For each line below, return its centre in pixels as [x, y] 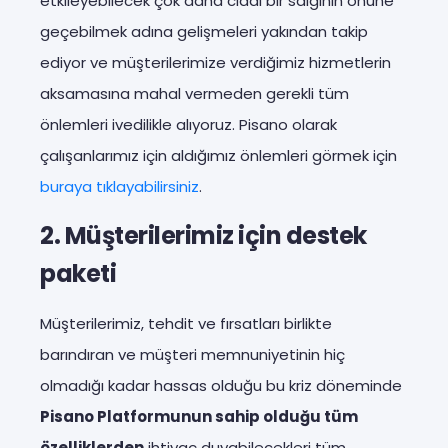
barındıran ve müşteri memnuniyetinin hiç [192, 354]
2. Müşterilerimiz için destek [203, 235]
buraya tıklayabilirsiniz [119, 186]
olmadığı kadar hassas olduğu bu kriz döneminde [221, 385]
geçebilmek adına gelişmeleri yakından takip [204, 31]
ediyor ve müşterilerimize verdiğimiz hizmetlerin [215, 62]
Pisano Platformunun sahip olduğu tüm [199, 416]
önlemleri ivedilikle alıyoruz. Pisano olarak [188, 124]
